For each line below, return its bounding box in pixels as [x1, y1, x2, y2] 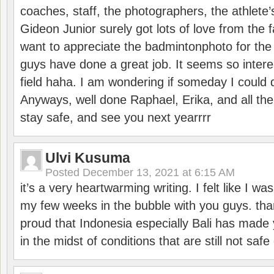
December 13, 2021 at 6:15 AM [83, 166, 235, 179]
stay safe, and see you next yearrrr [20, 111, 211, 124]
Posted [45, 166, 83, 179]
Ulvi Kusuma [45, 150, 130, 166]
